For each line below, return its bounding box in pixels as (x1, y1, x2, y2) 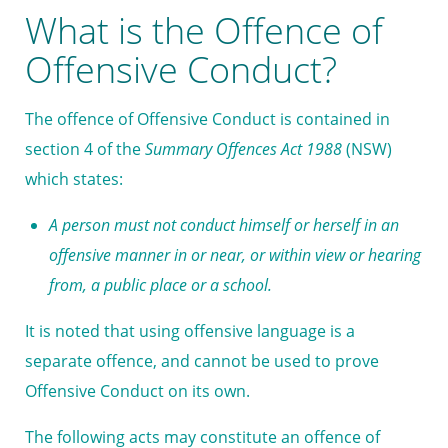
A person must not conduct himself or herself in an (49, 214, 399, 237)
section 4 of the (25, 138, 145, 161)
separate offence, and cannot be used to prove (25, 350, 379, 373)
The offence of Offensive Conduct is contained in (25, 108, 390, 131)
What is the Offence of (25, 6, 383, 56)
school (223, 274, 268, 297)
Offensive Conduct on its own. (25, 380, 254, 403)
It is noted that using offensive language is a (25, 320, 355, 343)
